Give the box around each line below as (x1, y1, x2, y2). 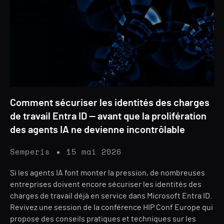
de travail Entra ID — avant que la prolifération (10, 111, 206, 121)
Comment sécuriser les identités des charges (10, 98, 209, 108)
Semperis (10, 148, 50, 156)
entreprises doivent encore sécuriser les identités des (10, 180, 201, 188)
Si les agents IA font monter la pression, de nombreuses (10, 169, 205, 177)
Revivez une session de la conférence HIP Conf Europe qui (10, 203, 213, 211)
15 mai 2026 (66, 148, 121, 156)
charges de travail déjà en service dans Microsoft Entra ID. (10, 192, 212, 200)
